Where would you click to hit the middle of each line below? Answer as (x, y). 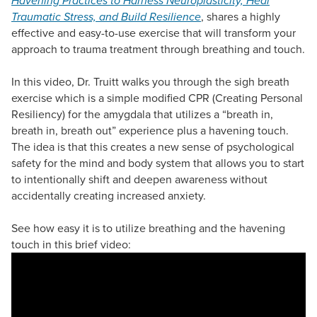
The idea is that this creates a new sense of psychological (153, 146)
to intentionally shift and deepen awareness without (139, 179)
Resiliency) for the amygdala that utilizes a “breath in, (142, 114)
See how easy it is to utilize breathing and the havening (148, 228)
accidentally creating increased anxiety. (109, 195)
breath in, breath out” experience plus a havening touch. (150, 130)
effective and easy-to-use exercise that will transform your (154, 33)
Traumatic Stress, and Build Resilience (106, 16)
